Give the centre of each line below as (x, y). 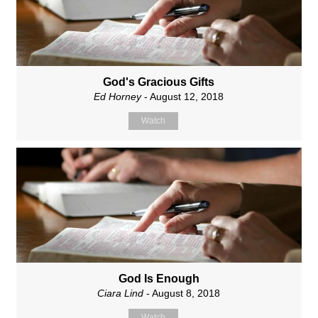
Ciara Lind (121, 293)
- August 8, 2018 (182, 293)
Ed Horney (118, 97)
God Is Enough (159, 278)
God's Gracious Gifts (159, 82)
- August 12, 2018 (183, 97)
